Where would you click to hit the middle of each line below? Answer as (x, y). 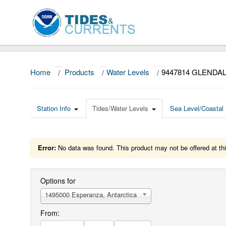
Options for (58, 181)
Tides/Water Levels (120, 108)
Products (79, 72)
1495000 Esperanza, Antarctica (91, 194)
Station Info (54, 108)
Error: (47, 148)
